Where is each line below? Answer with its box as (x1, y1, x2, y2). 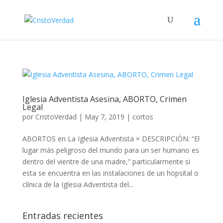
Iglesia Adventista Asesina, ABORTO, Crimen (22, 94, 187, 105)
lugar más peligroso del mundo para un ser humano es (22, 145, 199, 155)
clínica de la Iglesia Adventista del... (22, 180, 133, 189)
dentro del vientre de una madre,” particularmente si (22, 157, 190, 166)
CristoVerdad (35, 112, 77, 121)
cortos (132, 112, 153, 121)
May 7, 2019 (84, 112, 124, 121)
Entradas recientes (22, 210, 103, 222)
